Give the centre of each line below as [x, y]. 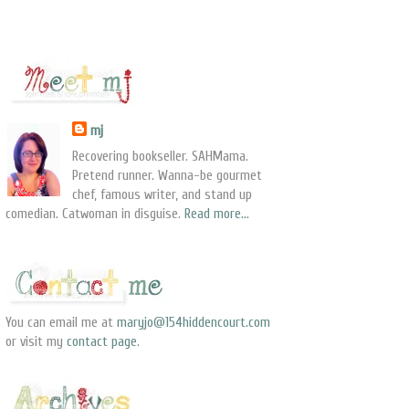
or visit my [36, 341]
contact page [102, 341]
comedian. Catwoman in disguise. [95, 215]
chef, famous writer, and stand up [163, 195]
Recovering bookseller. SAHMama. [161, 157]
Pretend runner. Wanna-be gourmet [168, 176]
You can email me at [61, 322]
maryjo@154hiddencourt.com [194, 322]
